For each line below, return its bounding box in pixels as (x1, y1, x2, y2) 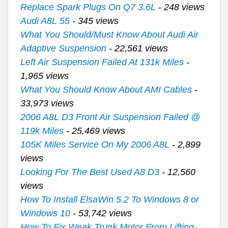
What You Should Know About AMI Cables (20, 84, 192, 95)
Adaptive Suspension (20, 43, 106, 53)
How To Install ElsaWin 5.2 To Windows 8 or (20, 194, 199, 205)
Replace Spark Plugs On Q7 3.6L (20, 2, 156, 12)
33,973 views (20, 98, 74, 108)
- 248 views (155, 2, 205, 12)
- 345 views (69, 16, 119, 26)
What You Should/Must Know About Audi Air (20, 30, 198, 40)
